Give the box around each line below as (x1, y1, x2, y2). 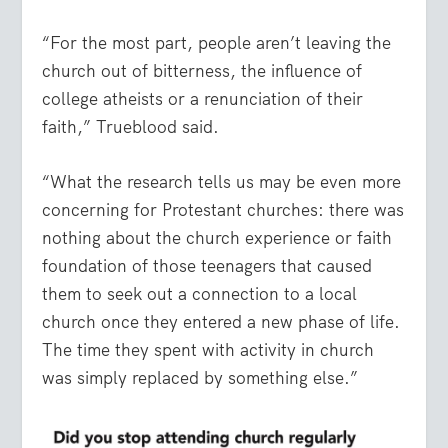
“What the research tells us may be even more (42, 171, 402, 194)
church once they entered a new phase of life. (42, 311, 401, 334)
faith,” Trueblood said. (42, 115, 220, 138)
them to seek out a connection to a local (42, 283, 358, 306)
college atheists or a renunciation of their (42, 87, 364, 110)
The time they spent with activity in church (42, 339, 375, 362)
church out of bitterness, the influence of (42, 59, 363, 82)
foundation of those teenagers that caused (42, 255, 373, 278)
